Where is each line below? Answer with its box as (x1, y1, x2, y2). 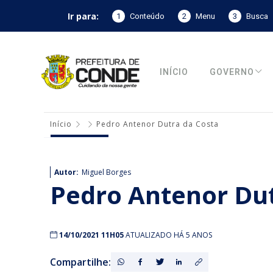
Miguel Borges (82, 167, 131, 177)
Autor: (54, 167, 79, 177)
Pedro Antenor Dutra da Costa (96, 119, 219, 129)
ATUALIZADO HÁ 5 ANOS (126, 230, 212, 240)
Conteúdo (129, 10, 165, 22)
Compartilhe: (50, 255, 111, 269)
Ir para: (67, 10, 99, 22)
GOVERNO (210, 65, 255, 79)
